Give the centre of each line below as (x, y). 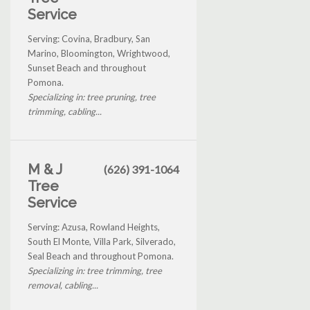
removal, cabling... (63, 285)
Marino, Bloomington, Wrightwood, (99, 53)
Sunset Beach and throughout (87, 67)
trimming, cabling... (65, 111)
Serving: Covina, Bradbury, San (89, 38)
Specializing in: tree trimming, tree (95, 270)
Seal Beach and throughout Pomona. (101, 256)
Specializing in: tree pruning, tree (92, 97)
